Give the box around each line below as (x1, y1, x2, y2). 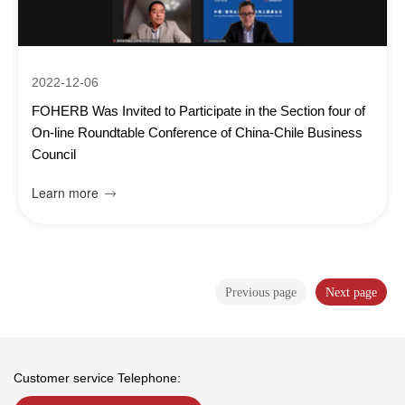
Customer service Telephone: (14, 371, 181, 385)
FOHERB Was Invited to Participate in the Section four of (32, 103, 365, 118)
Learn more (32, 184, 99, 202)
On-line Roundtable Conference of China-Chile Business (32, 125, 363, 140)
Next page (325, 286, 377, 299)
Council (32, 146, 76, 162)
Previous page (225, 286, 297, 299)
